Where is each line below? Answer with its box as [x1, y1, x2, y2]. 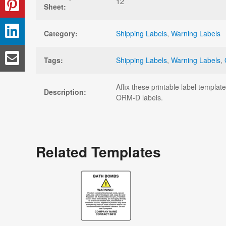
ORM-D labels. [116, 92, 163, 102]
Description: [44, 86, 86, 97]
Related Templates [36, 141, 161, 162]
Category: [44, 28, 78, 38]
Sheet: [44, 1, 66, 12]
